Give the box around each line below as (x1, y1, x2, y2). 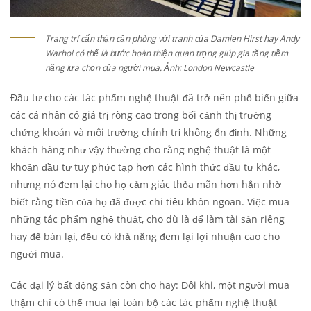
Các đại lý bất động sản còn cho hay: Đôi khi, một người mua (10, 278, 289, 292)
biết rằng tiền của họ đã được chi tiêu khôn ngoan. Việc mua (10, 194, 289, 208)
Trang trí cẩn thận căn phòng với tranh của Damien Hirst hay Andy (45, 32, 299, 44)
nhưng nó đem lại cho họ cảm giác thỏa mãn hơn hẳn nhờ (10, 177, 281, 191)
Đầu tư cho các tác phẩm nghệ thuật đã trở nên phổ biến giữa (10, 90, 299, 104)
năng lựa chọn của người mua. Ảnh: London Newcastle (45, 61, 254, 74)
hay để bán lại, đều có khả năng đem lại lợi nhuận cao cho (10, 229, 280, 243)
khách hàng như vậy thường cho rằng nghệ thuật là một (10, 142, 271, 156)
